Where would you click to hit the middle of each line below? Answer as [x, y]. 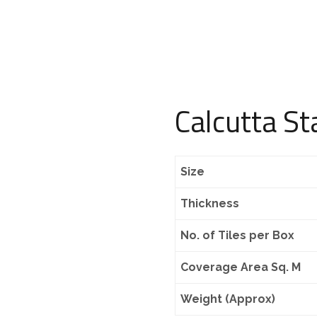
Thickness [210, 203]
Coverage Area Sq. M [241, 267]
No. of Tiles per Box [238, 235]
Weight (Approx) [228, 299]
